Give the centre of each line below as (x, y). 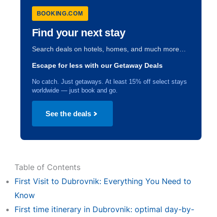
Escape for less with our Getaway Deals (97, 66)
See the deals (68, 114)
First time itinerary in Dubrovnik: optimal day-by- (104, 209)
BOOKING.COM (60, 14)
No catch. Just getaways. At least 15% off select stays (109, 82)
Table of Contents (47, 167)
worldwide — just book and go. (75, 90)
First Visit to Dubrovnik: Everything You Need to (103, 181)
